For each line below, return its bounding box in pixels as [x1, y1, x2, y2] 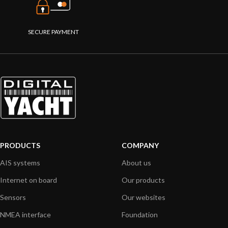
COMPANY [122, 140, 159, 150]
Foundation [122, 210, 158, 219]
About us [122, 158, 151, 167]
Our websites [122, 192, 165, 202]
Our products [122, 175, 165, 184]
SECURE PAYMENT [27, 27, 79, 36]
